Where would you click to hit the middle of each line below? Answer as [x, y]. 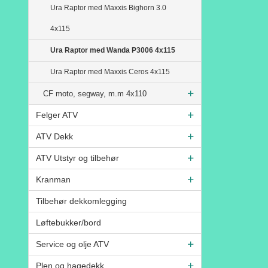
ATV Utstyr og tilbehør [77, 158]
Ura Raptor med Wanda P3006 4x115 [113, 50]
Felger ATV [57, 115]
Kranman [53, 179]
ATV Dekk [54, 136]
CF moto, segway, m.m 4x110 [95, 93]
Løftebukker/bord [68, 222]
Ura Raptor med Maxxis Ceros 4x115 [110, 71]
